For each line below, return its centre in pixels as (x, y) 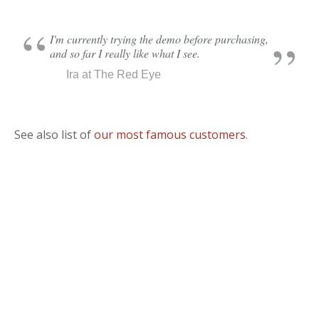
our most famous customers (170, 135)
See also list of (54, 135)
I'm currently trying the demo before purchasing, (159, 39)
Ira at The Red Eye (114, 74)
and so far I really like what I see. (125, 53)
